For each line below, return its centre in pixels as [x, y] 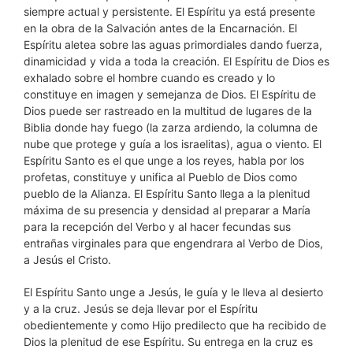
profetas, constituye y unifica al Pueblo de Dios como [160, 177]
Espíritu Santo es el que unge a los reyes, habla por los [164, 160]
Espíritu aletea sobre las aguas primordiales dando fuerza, [173, 45]
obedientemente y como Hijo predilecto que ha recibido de [175, 325]
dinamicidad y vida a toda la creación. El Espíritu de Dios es [176, 61]
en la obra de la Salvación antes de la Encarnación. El [160, 28]
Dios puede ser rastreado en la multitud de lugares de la [168, 111]
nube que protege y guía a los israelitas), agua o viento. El [173, 144]
